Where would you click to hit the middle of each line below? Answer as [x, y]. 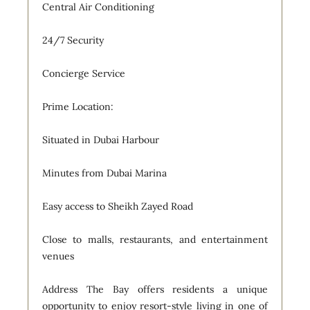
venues [58, 256]
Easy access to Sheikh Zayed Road [118, 206]
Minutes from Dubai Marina [104, 173]
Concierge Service [84, 73]
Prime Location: [78, 106]
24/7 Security [73, 40]
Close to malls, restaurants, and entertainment [155, 239]
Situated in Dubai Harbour [101, 139]
